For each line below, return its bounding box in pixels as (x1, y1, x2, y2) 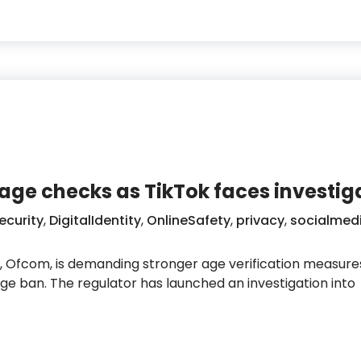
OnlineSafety (147, 210, 230, 230)
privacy (236, 210, 284, 230)
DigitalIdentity (49, 210, 141, 230)
